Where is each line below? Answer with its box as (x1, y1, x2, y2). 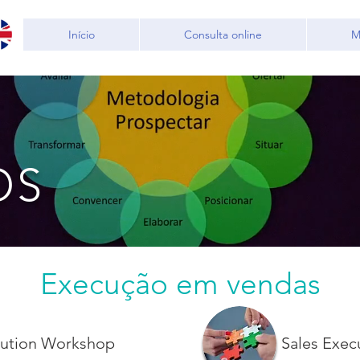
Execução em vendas (39, 266, 321, 301)
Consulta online (184, 27, 262, 42)
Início (67, 27, 95, 42)
